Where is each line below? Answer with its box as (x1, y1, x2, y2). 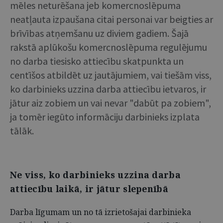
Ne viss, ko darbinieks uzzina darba (10, 169, 181, 181)
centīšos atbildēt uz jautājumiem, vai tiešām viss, (10, 69, 212, 81)
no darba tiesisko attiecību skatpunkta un (10, 55, 184, 67)
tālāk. (10, 124, 34, 137)
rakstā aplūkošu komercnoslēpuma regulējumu (10, 41, 207, 53)
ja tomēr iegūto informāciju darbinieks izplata (10, 111, 200, 123)
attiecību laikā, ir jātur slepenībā (10, 183, 168, 195)
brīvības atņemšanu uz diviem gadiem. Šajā (10, 27, 189, 39)
